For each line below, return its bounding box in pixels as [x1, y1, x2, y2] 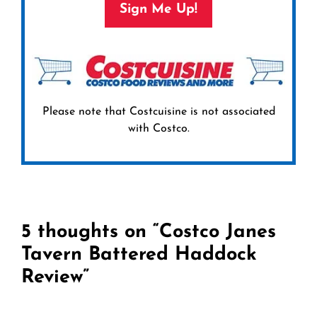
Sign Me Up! [120, 2, 197, 16]
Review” [21, 268, 89, 288]
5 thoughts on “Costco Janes [21, 223, 276, 243]
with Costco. [127, 123, 190, 135]
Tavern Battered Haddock [21, 246, 257, 265]
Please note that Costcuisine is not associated [42, 106, 275, 118]
